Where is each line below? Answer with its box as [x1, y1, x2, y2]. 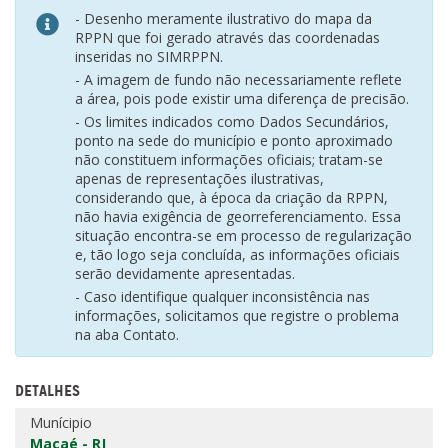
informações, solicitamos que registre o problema [75, 306, 399, 326]
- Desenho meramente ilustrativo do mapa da [75, 9, 372, 29]
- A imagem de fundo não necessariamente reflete [75, 70, 402, 90]
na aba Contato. [75, 325, 179, 345]
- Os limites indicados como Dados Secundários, [75, 112, 389, 132]
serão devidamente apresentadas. [75, 264, 295, 284]
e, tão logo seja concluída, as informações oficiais [75, 245, 400, 265]
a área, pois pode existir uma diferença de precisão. [75, 89, 409, 109]
